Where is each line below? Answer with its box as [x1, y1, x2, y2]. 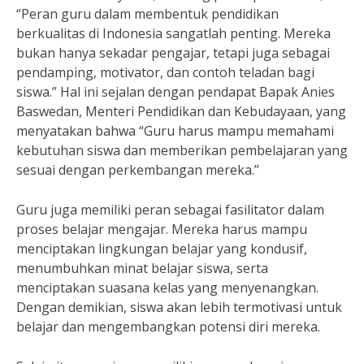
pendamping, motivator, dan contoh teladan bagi [16, 63, 314, 81]
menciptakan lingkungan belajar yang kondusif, [16, 240, 307, 258]
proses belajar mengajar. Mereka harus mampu [16, 220, 307, 238]
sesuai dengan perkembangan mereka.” [16, 161, 259, 179]
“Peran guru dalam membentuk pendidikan [16, 5, 279, 23]
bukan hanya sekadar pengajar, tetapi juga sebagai [16, 44, 330, 62]
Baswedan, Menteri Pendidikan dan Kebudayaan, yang [16, 102, 346, 120]
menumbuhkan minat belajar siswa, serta [16, 259, 268, 277]
